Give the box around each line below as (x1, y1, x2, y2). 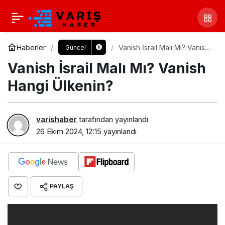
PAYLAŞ (50, 182, 74, 190)
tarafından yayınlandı (77, 114, 148, 124)
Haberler (17, 43, 46, 52)
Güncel (65, 44, 86, 51)
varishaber (36, 114, 77, 124)
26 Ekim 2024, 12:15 (36, 126, 101, 136)
